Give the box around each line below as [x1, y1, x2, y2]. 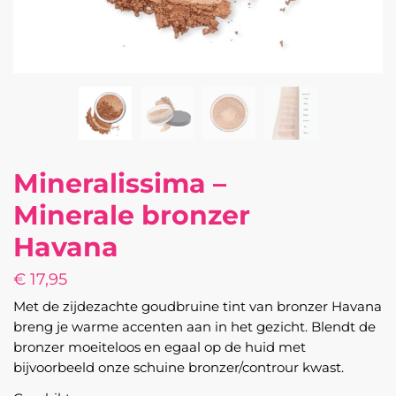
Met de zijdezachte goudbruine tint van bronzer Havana [13, 298, 382, 315]
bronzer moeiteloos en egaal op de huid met [13, 339, 306, 355]
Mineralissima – [13, 167, 226, 200]
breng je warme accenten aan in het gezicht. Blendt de [13, 318, 376, 335]
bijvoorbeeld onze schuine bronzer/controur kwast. [13, 359, 344, 376]
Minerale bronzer [13, 199, 250, 232]
